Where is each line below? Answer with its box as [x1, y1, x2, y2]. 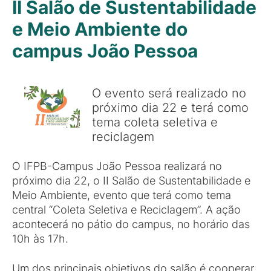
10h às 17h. [12, 232, 68, 245]
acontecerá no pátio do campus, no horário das [12, 218, 250, 230]
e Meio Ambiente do [12, 18, 188, 40]
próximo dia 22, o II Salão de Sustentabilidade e [12, 174, 250, 187]
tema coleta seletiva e [92, 114, 218, 129]
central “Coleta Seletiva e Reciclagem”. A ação [12, 203, 241, 216]
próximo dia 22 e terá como [92, 100, 249, 115]
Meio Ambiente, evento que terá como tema [12, 189, 231, 201]
